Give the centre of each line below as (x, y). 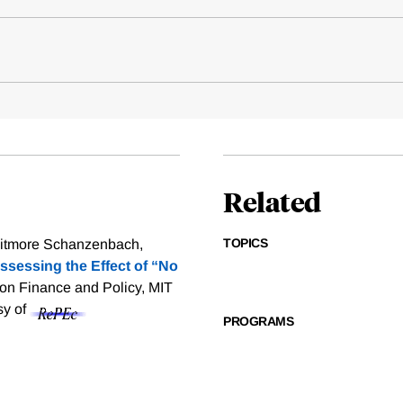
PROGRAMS (258, 322)
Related (272, 201)
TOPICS (245, 243)
